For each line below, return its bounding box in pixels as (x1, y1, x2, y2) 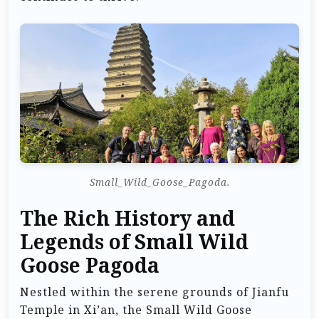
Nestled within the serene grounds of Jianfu (20, 284, 289, 300)
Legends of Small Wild (20, 229, 249, 256)
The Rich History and (20, 206, 235, 232)
